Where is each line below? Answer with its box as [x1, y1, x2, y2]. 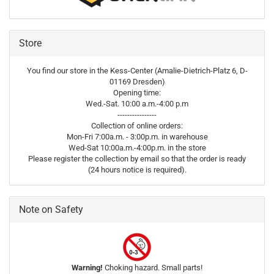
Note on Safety [19, 204, 83, 215]
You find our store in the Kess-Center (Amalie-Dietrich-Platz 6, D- [26, 66, 248, 75]
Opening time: [113, 88, 161, 97]
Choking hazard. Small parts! [103, 263, 202, 272]
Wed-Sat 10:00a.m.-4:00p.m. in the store [68, 143, 206, 152]
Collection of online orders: [91, 121, 183, 130]
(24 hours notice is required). [87, 165, 187, 174]
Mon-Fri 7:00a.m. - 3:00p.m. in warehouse [66, 132, 208, 141]
